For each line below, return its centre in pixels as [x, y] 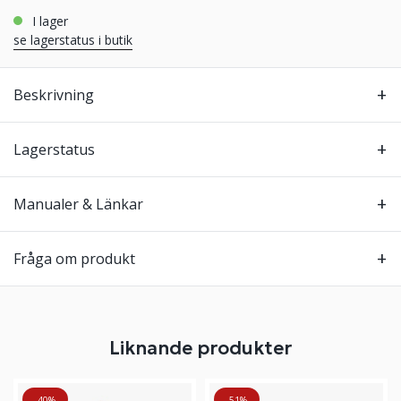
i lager [52, 21]
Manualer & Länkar [78, 204]
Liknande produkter [200, 348]
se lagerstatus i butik [73, 40]
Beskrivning [54, 95]
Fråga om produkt [74, 259]
